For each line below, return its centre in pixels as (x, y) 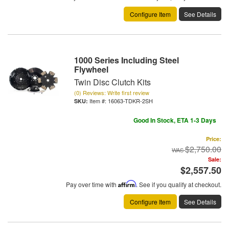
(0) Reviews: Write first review (112, 93)
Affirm (127, 184)
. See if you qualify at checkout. (179, 185)
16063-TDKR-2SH (130, 101)
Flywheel (91, 70)
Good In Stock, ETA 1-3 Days (175, 120)
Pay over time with (92, 185)
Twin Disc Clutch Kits (112, 82)
